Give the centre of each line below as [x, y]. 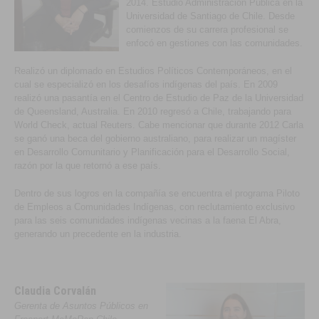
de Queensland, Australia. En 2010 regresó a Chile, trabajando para [153, 111]
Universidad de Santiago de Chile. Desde [211, 16]
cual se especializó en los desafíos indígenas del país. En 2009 [146, 84]
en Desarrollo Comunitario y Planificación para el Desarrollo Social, [152, 152]
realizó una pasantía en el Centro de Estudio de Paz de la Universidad [159, 98]
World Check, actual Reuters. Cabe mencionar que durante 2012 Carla [159, 125]
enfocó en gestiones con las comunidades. [215, 43]
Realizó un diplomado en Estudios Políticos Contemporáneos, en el [153, 71]
